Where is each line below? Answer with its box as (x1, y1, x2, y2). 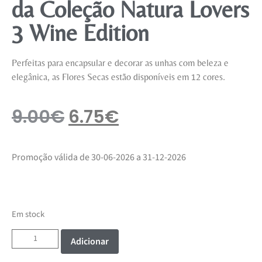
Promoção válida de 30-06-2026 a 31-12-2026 (12, 151, 186, 164)
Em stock (12, 208, 44, 220)
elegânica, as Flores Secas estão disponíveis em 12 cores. (12, 71, 225, 82)
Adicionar (71, 235, 109, 249)
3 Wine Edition (12, 19, 149, 46)
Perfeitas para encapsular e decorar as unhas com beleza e (12, 57, 229, 68)
